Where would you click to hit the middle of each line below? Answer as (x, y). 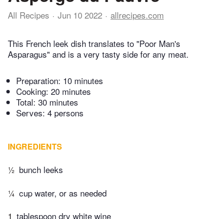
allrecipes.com (137, 15)
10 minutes (83, 81)
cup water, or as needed (63, 193)
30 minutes (58, 102)
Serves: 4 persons (50, 113)
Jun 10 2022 (80, 15)
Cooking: (33, 91)
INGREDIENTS (35, 147)
